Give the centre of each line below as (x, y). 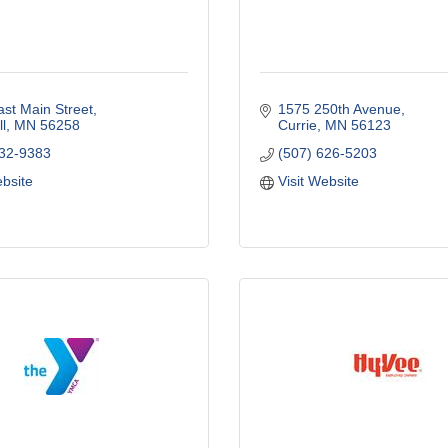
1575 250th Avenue (339, 108)
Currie (297, 124)
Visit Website (318, 180)
